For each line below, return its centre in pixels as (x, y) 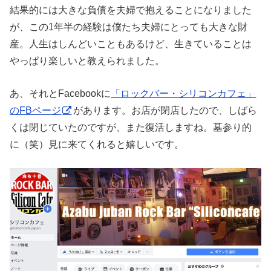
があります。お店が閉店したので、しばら (165, 110)
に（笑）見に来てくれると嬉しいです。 (97, 144)
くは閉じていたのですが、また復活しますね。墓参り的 (131, 127)
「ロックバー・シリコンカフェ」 (184, 93)
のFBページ (36, 110)
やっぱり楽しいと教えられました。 (87, 60)
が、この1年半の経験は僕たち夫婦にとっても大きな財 (129, 26)
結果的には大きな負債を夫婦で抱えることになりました (131, 9)
